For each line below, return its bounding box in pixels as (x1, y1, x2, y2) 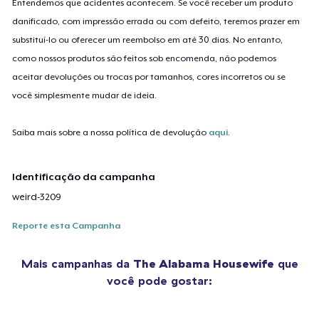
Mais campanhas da (21, 256, 133, 271)
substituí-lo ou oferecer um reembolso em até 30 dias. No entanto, (12, 34, 283, 45)
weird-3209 (12, 191, 61, 202)
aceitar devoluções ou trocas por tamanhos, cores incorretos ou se (12, 71, 286, 82)
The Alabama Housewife (132, 256, 274, 271)
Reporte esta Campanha (12, 220, 121, 231)
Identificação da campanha (12, 170, 156, 182)
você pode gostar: (107, 273, 212, 288)
